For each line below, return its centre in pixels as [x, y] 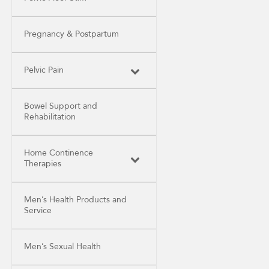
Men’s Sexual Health [62, 247]
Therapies [43, 164]
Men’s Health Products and [75, 200]
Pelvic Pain [44, 70]
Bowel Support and [61, 106]
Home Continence [59, 153]
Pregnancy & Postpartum [71, 34]
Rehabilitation [50, 117]
